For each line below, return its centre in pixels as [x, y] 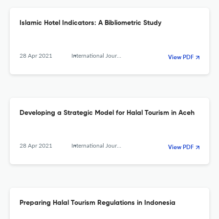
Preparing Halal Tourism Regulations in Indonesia [98, 203]
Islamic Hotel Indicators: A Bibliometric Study [90, 23]
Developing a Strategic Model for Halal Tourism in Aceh [107, 113]
